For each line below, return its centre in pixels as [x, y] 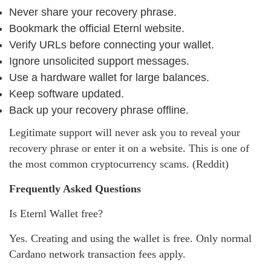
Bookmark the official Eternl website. [97, 28]
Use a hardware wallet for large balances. [109, 77]
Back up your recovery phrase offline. [99, 110]
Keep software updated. [67, 93]
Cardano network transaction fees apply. [97, 254]
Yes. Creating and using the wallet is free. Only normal [130, 238]
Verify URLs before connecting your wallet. [112, 44]
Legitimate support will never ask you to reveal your [125, 132]
